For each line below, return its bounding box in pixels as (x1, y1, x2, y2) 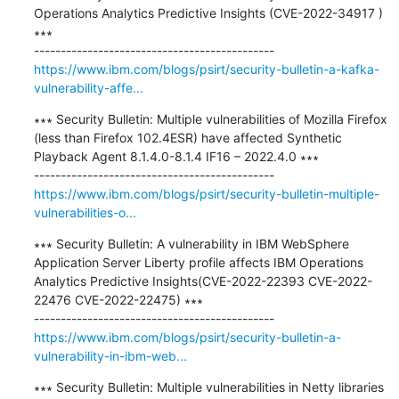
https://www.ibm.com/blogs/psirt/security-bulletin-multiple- (33, 185, 379, 201)
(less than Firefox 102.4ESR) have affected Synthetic (33, 129, 342, 145)
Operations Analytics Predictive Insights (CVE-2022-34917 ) (33, 4, 383, 20)
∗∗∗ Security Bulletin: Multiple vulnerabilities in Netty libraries (33, 379, 384, 395)
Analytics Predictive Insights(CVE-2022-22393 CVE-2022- (33, 273, 372, 289)
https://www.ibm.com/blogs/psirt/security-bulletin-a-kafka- (33, 61, 379, 77)
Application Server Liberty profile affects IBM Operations (33, 254, 363, 270)
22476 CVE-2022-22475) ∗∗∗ (33, 291, 203, 307)
